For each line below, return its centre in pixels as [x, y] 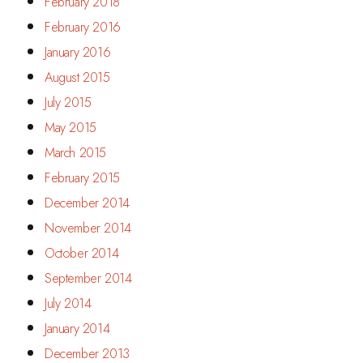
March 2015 [75, 152]
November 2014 [88, 228]
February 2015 [82, 177]
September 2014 [88, 278]
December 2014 [87, 203]
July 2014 [68, 303]
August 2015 [77, 77]
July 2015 [68, 102]
